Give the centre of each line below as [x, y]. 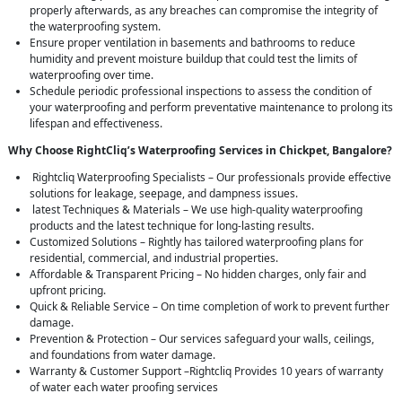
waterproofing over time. [92, 75]
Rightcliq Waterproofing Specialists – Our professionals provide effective [210, 178]
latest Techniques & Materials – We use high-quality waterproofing [196, 210]
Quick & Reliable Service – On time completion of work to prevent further [210, 307]
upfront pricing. [68, 291]
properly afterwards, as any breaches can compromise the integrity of [204, 11]
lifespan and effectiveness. [96, 124]
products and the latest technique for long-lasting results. [172, 226]
